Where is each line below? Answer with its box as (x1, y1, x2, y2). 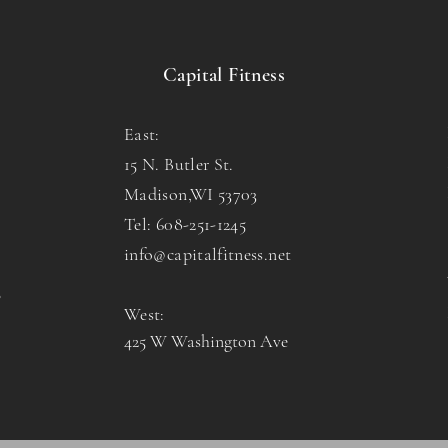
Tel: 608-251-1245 (124, 212, 247, 235)
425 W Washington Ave (124, 329, 288, 352)
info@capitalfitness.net (124, 242, 292, 265)
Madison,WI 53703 (124, 182, 258, 205)
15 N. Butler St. (124, 152, 239, 175)
